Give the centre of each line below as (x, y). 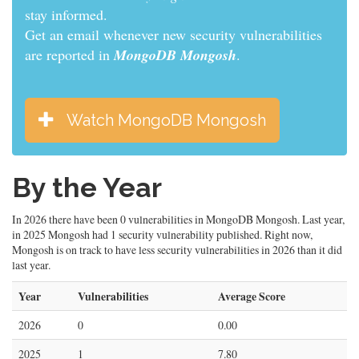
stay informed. (66, 14)
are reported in (69, 54)
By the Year (87, 188)
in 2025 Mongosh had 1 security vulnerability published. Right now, (162, 234)
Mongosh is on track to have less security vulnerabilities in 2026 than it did (177, 250)
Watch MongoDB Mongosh (166, 120)
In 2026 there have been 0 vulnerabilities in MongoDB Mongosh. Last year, (178, 219)
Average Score (252, 296)
